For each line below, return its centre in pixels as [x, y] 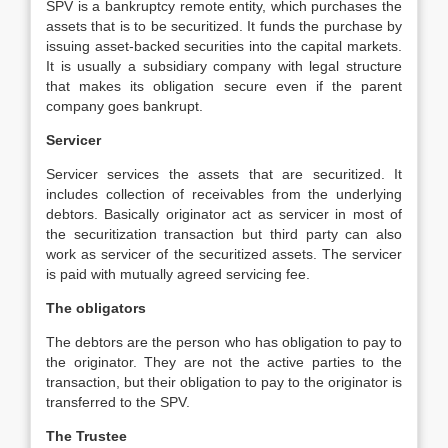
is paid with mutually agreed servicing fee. [178, 274]
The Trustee [86, 436]
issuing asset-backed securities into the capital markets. [224, 46]
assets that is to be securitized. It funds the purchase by [224, 26]
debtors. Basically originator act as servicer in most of [224, 214]
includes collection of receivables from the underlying [224, 194]
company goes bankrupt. [124, 106]
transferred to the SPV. [118, 402]
